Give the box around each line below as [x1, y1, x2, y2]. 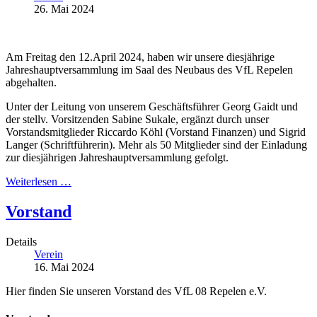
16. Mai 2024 [34, 261, 94, 274]
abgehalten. [6, 76, 57, 89]
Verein [34, 248, 63, 261]
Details [6, 236, 37, 248]
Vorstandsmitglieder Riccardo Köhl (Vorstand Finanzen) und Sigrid [6, 126, 306, 139]
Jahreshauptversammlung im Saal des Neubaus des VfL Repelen [6, 64, 293, 76]
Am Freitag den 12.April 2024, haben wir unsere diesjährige [6, 51, 275, 64]
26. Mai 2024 [34, 3, 94, 16]
